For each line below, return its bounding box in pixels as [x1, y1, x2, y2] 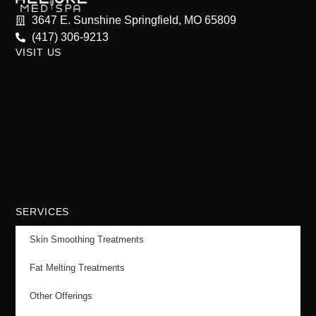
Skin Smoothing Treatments [30, 233, 145, 245]
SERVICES [16, 205, 70, 217]
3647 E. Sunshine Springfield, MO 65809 [31, 13, 236, 26]
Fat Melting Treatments [30, 262, 126, 273]
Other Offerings [30, 290, 93, 301]
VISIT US [16, 46, 62, 58]
